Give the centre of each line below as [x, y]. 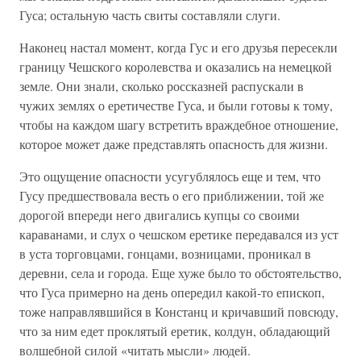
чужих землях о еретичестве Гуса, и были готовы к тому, [176, 105]
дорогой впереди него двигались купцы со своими [160, 215]
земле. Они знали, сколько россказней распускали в [162, 86]
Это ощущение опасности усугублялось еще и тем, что [170, 176]
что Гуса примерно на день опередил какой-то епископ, [172, 292]
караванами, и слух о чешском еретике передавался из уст [179, 234]
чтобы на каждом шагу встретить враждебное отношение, [179, 124]
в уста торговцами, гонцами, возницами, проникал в [165, 253]
